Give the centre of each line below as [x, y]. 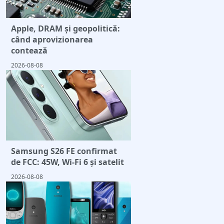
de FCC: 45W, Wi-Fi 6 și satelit [67, 162]
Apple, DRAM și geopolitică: [65, 29]
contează [29, 51]
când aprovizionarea [52, 40]
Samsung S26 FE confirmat [64, 151]
